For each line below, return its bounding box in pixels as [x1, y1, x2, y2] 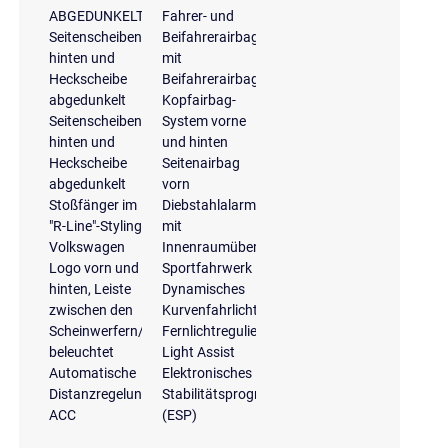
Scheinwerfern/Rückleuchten [48, 322, 228, 339]
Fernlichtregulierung [162, 322, 287, 339]
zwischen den [48, 301, 133, 318]
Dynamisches [162, 280, 246, 297]
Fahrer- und [162, 7, 235, 24]
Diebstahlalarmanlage [162, 196, 299, 213]
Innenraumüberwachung [162, 238, 317, 255]
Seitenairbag [162, 154, 241, 171]
